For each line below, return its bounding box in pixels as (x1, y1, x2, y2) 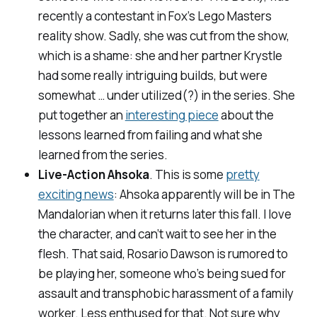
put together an (38, 107, 125, 124)
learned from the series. (38, 146, 168, 163)
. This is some (149, 166, 226, 183)
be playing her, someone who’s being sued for (38, 265, 286, 282)
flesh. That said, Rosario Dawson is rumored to (38, 246, 288, 263)
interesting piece (125, 107, 219, 124)
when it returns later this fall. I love (105, 206, 292, 223)
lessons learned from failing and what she (38, 127, 263, 144)
